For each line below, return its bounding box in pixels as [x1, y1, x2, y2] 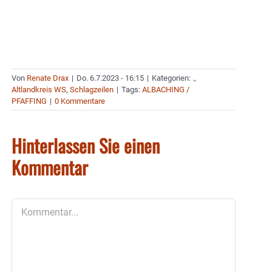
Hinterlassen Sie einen [12, 131, 160, 159]
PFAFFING [12, 96, 47, 106]
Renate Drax [27, 73, 69, 83]
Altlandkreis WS [12, 84, 66, 94]
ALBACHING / [142, 84, 189, 94]
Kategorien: [152, 73, 192, 83]
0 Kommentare [55, 96, 105, 106]
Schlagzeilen [70, 84, 114, 94]
